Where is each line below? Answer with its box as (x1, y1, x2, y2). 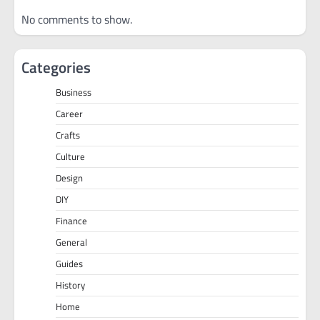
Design (56, 171, 83, 186)
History (56, 278, 85, 293)
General (56, 235, 87, 250)
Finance (56, 214, 87, 229)
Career (56, 106, 83, 121)
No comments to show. (21, 10, 132, 28)
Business (56, 85, 91, 100)
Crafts (56, 128, 80, 143)
